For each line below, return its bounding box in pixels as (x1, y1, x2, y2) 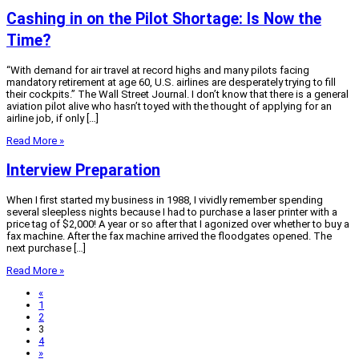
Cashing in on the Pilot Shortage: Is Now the (6, 9, 321, 28)
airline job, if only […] (6, 111, 99, 124)
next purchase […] (6, 242, 86, 255)
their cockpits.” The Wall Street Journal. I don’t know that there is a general (6, 87, 349, 100)
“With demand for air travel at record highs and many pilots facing (6, 63, 309, 76)
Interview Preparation (6, 160, 160, 179)
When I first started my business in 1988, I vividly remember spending (6, 194, 323, 207)
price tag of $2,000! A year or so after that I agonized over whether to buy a (6, 218, 349, 231)
